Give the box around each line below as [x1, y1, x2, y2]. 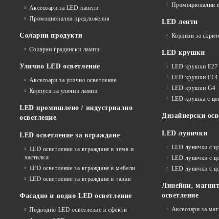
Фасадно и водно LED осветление [20, 192, 132, 200]
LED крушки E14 [171, 74, 218, 81]
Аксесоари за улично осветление [29, 77, 117, 84]
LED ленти [162, 18, 198, 26]
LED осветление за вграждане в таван [29, 175, 131, 183]
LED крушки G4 [171, 85, 216, 92]
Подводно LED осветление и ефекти [29, 206, 127, 214]
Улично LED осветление [20, 63, 100, 70]
